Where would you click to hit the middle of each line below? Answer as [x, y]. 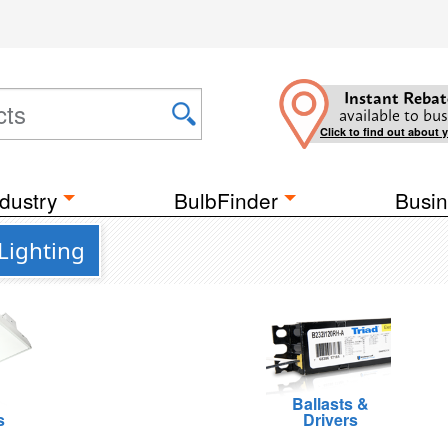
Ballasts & [331, 403]
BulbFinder [226, 200]
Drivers [331, 419]
